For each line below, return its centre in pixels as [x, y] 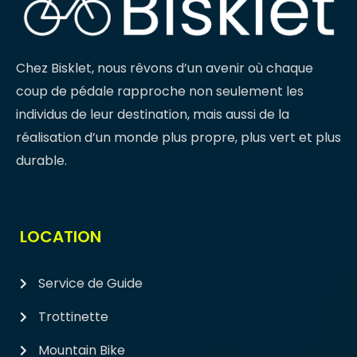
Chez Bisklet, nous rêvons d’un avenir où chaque [165, 68]
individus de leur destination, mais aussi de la [153, 114]
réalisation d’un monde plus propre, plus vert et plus [178, 137]
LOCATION [61, 237]
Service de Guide [90, 283]
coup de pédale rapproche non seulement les [160, 91]
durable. [43, 161]
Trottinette [73, 317]
